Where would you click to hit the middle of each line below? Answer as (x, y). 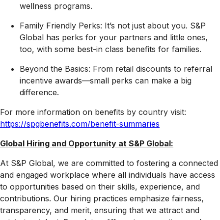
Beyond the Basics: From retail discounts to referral (116, 69)
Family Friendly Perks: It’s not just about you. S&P (113, 26)
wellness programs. (56, 6)
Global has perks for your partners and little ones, (114, 38)
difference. (39, 93)
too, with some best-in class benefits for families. (110, 49)
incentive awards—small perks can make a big (106, 81)
